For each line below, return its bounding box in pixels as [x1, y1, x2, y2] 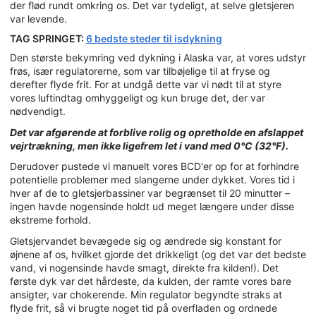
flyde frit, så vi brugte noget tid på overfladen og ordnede [10, 301, 277, 314]
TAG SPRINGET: [10, 32, 86, 44]
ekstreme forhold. [10, 214, 91, 226]
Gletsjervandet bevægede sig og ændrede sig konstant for [10, 234, 281, 247]
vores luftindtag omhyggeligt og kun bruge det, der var [10, 92, 265, 104]
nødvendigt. [10, 105, 66, 118]
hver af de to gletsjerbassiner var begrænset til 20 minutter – [10, 187, 290, 200]
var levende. [10, 13, 67, 25]
